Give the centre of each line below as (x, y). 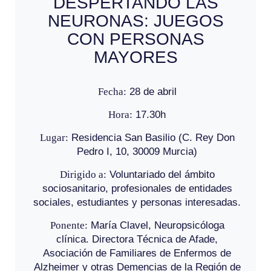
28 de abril (151, 91)
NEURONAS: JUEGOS (135, 21)
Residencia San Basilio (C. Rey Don (151, 137)
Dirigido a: (83, 174)
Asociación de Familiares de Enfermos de (137, 253)
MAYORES (135, 57)
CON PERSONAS (135, 39)
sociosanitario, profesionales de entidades (137, 188)
